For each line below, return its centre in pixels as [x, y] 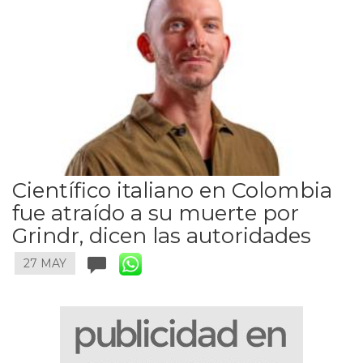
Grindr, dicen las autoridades [162, 236]
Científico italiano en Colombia [172, 191]
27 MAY [45, 264]
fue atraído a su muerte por [156, 214]
